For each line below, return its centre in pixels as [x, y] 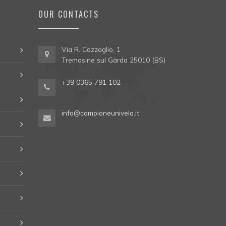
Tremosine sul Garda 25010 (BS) [113, 60]
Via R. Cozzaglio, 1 [91, 49]
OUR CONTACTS [69, 14]
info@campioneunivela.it [100, 112]
